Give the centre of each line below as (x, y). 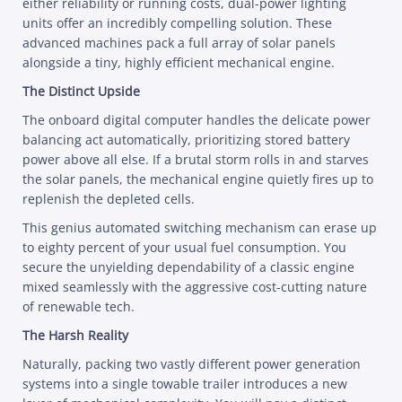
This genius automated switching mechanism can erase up (200, 228)
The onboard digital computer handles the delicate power (197, 120)
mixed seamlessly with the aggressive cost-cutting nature (195, 287)
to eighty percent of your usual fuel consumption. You (184, 248)
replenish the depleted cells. (109, 199)
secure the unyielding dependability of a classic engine (188, 267)
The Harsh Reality (75, 336)
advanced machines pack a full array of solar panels (179, 43)
